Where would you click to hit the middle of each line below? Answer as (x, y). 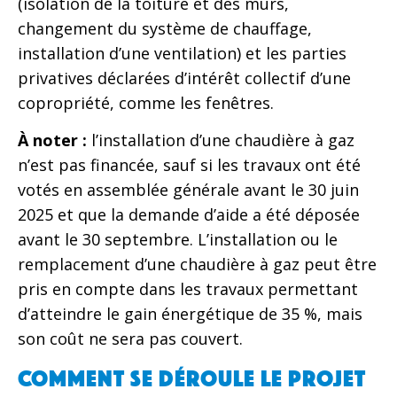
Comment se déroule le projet (192, 377)
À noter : (52, 140)
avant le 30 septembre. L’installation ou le (178, 240)
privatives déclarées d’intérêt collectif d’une (184, 78)
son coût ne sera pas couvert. (130, 339)
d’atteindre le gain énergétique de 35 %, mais (190, 314)
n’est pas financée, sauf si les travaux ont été (189, 165)
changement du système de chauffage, (165, 28)
